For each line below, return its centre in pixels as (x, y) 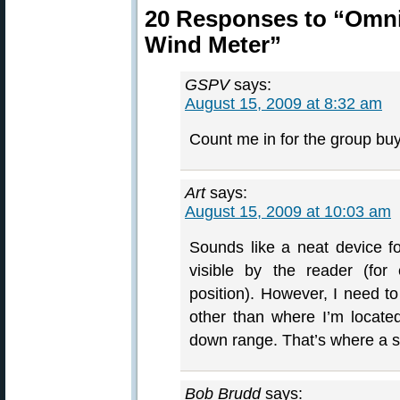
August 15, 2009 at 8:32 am (283, 104)
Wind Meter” (213, 45)
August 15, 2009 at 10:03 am (288, 212)
